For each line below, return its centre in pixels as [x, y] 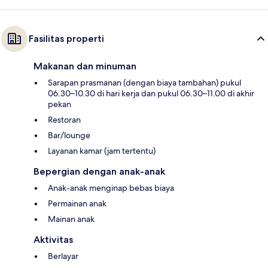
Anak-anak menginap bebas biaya [111, 188]
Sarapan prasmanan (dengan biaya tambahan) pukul [144, 82]
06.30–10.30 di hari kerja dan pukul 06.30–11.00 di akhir [151, 93]
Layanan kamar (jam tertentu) [102, 150]
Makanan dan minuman [85, 66]
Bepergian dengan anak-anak [99, 171]
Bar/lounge [69, 135]
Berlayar [63, 256]
